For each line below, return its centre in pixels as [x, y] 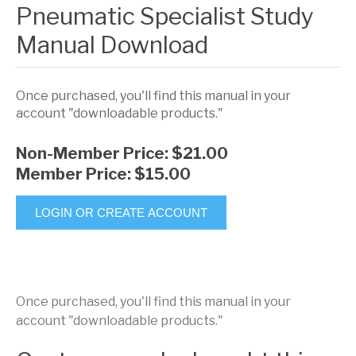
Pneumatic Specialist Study [165, 16]
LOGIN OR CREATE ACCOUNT [121, 212]
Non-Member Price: [94, 153]
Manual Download [112, 45]
